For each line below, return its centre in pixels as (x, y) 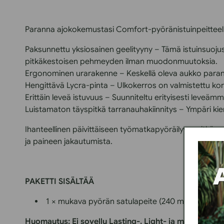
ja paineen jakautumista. (69, 142)
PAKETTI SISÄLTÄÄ (59, 182)
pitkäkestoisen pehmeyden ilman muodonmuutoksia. (121, 62)
